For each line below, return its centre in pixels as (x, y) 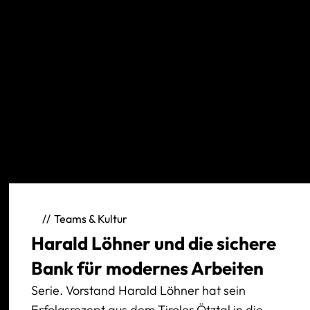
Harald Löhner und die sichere (154, 243)
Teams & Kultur (91, 219)
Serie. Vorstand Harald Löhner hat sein (139, 290)
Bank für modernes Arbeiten (148, 268)
